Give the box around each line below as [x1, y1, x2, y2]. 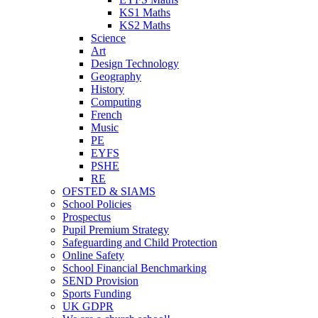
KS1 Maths [119, 6, 170, 18]
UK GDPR [62, 300, 114, 312]
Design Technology [91, 57, 179, 70]
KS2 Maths [119, 18, 170, 31]
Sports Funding [62, 287, 131, 300]
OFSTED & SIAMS [62, 185, 155, 197]
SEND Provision [62, 274, 138, 287]
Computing [91, 95, 141, 108]
